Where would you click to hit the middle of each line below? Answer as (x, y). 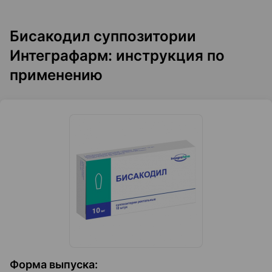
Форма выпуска (52, 264)
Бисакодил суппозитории (103, 36)
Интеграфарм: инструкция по (117, 56)
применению (56, 75)
